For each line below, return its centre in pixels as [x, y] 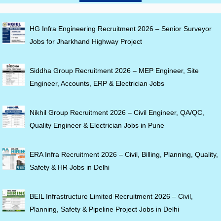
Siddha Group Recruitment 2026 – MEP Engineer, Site [114, 70]
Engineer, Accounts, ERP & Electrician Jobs [97, 83]
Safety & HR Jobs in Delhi [70, 167]
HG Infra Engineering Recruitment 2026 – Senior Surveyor [121, 28]
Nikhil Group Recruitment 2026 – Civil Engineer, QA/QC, [117, 112]
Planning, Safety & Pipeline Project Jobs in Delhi [104, 209]
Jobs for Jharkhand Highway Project [86, 41]
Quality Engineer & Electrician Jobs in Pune [97, 125]
